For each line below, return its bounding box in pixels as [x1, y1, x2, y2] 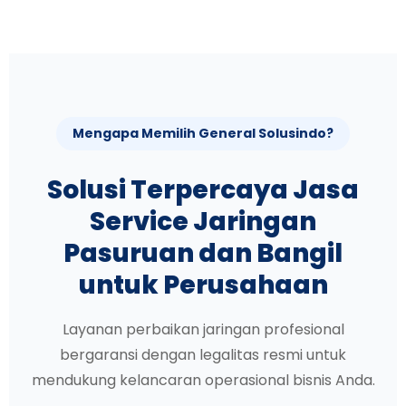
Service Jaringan [90, 203, 316, 239]
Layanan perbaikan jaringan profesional [62, 318, 344, 340]
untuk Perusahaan [78, 266, 328, 303]
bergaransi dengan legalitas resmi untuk [60, 343, 346, 365]
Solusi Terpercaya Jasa [47, 171, 359, 208]
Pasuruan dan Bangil [63, 235, 343, 271]
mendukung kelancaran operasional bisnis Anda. [31, 369, 375, 391]
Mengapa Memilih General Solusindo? [72, 123, 333, 142]
